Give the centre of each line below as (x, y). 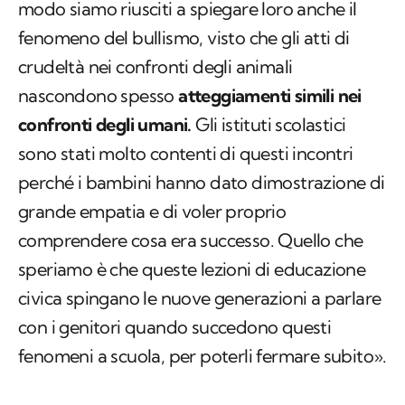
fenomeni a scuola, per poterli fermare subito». (202, 284)
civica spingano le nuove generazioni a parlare (200, 226)
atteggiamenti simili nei (270, 24)
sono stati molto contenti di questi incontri (186, 81)
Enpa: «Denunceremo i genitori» (146, 369)
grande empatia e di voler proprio (152, 139)
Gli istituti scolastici (268, 52)
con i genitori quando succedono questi (175, 255)
